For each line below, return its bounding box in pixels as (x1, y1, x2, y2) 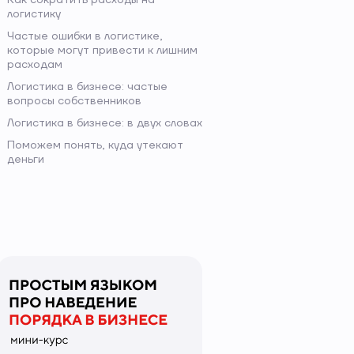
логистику (7, 6, 61, 21)
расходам (7, 57, 62, 72)
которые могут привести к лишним (7, 43, 198, 58)
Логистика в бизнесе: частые (7, 79, 168, 94)
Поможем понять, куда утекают (7, 137, 183, 153)
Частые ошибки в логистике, (7, 28, 163, 43)
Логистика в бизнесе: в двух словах (7, 115, 202, 130)
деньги (7, 152, 44, 167)
